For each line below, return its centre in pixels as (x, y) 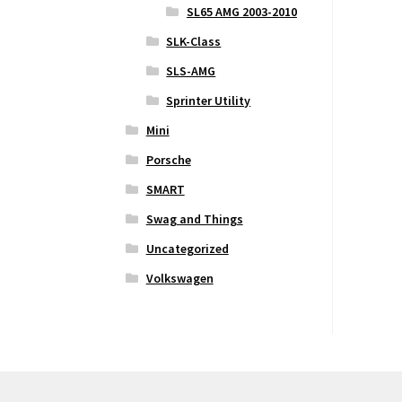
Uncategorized (187, 249)
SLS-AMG (191, 71)
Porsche (168, 160)
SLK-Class (194, 42)
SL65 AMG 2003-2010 (241, 12)
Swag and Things (194, 219)
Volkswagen (179, 279)
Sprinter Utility (209, 101)
